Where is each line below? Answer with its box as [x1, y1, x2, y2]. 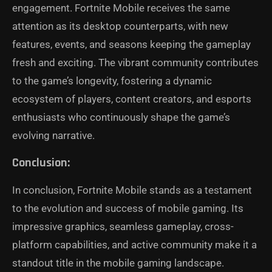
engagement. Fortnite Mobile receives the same [12, 2, 230, 15]
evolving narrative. [12, 129, 95, 142]
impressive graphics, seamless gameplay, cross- [12, 220, 234, 233]
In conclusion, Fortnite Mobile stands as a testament [12, 184, 252, 197]
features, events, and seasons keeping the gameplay [12, 38, 251, 51]
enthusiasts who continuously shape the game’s [12, 111, 230, 124]
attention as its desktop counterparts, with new [12, 20, 228, 33]
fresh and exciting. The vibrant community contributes [12, 56, 259, 69]
